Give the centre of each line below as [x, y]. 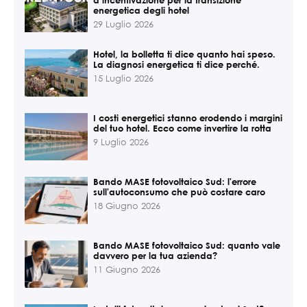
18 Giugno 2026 [127, 206]
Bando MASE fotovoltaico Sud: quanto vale [187, 245]
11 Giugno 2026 [127, 269]
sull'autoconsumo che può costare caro [179, 192]
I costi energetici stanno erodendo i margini [188, 118]
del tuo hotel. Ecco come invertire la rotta [182, 128]
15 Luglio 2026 [123, 78]
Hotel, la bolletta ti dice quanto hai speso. [184, 54]
